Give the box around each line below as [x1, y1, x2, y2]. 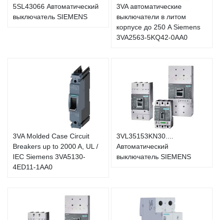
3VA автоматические [116, 2, 182, 10]
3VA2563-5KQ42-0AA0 [116, 33, 188, 41]
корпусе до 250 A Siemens [116, 23, 200, 31]
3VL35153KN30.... [116, 132, 173, 140]
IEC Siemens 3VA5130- [13, 153, 85, 161]
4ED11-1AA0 [13, 163, 53, 171]
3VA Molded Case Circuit [13, 132, 89, 140]
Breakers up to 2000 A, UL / [13, 142, 98, 151]
